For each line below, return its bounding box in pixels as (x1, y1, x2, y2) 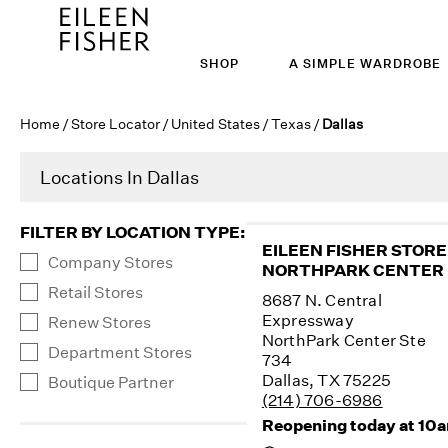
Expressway (261, 310, 354, 330)
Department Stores (48, 342, 192, 362)
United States (171, 115, 260, 132)
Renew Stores (48, 312, 151, 332)
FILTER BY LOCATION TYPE (20, 222, 240, 242)
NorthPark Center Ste (261, 330, 426, 350)
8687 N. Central (261, 290, 382, 310)
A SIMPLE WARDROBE (289, 56, 441, 71)
